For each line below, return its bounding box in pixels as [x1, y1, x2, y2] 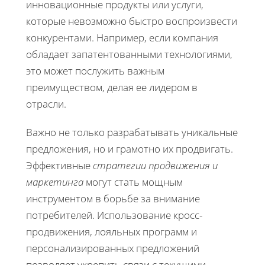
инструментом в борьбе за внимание [26, 191, 200, 205]
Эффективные [26, 158, 93, 172]
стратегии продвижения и [93, 158, 218, 172]
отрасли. [26, 96, 66, 111]
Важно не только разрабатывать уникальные [26, 125, 238, 139]
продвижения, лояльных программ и [26, 224, 197, 238]
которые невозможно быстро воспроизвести [26, 14, 237, 28]
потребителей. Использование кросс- [26, 208, 202, 222]
